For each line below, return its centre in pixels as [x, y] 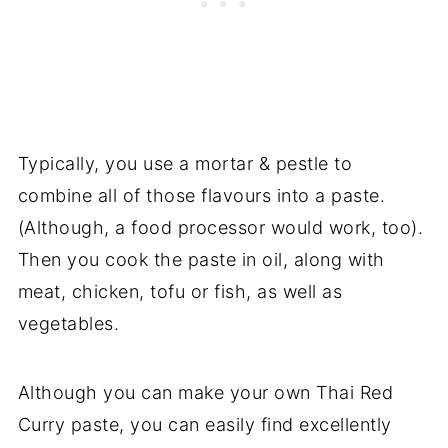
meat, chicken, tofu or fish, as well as [180, 292]
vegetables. [68, 324]
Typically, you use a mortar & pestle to [185, 164]
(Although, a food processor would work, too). [220, 228]
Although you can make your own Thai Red [205, 393]
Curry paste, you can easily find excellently [204, 425]
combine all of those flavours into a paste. [201, 196]
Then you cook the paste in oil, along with [201, 260]
